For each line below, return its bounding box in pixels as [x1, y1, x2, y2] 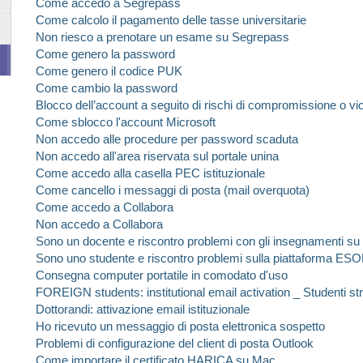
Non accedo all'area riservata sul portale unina [36, 149, 279, 163]
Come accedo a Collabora [36, 200, 173, 214]
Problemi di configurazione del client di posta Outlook [36, 336, 314, 350]
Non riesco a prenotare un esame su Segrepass [36, 30, 289, 44]
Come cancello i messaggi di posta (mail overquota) [36, 183, 310, 197]
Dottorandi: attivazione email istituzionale [36, 302, 250, 316]
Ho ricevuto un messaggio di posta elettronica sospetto [36, 319, 325, 333]
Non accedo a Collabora [36, 217, 163, 231]
